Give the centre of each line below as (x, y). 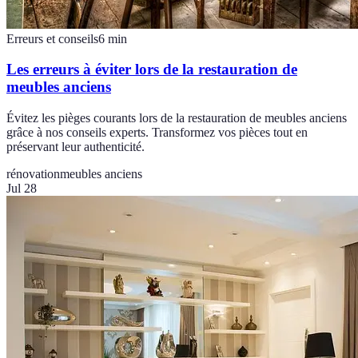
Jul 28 (22, 189)
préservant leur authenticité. (76, 147)
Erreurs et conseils (52, 38)
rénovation (33, 174)
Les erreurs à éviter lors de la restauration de (152, 70)
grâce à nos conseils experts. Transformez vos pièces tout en (157, 133)
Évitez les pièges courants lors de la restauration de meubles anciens (177, 118)
